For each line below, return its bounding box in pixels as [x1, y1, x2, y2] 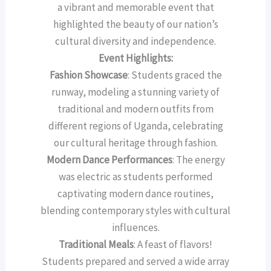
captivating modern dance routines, [57, 186, 214, 200]
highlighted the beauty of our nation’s [53, 17, 218, 31]
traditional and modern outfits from [57, 102, 214, 116]
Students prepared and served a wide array [42, 254, 229, 268]
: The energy [172, 152, 225, 166]
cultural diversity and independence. [55, 34, 216, 48]
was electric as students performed [58, 169, 213, 183]
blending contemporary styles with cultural [41, 203, 230, 217]
